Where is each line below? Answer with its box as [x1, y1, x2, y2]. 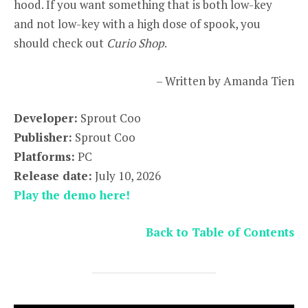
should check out [14, 35, 107, 52]
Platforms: [14, 148, 75, 164]
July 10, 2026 [92, 167, 161, 184]
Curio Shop [107, 35, 164, 52]
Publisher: [14, 129, 72, 145]
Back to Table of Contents [146, 223, 294, 240]
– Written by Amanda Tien [156, 72, 294, 89]
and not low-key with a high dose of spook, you [14, 16, 261, 32]
